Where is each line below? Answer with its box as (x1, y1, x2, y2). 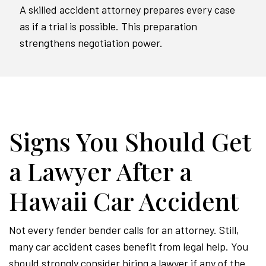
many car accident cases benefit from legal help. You (9, 240, 248, 254)
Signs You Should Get (9, 125, 251, 159)
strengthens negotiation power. (20, 36, 163, 50)
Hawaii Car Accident (9, 184, 239, 218)
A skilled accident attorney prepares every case (20, 3, 235, 17)
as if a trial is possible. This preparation (20, 20, 197, 33)
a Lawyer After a (9, 154, 192, 188)
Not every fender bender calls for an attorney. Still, (9, 223, 239, 237)
